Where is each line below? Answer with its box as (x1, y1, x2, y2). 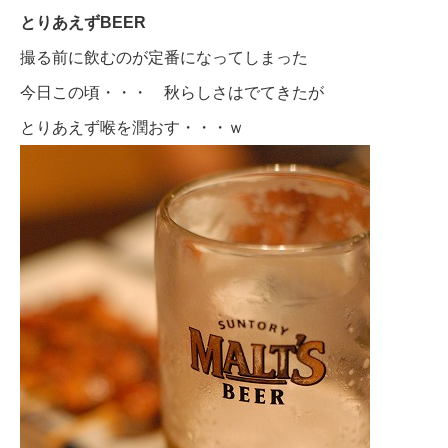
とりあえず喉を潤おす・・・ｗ (20, 118, 244, 136)
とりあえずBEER (20, 13, 146, 31)
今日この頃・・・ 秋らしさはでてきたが (20, 83, 324, 101)
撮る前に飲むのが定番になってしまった (20, 48, 308, 66)
